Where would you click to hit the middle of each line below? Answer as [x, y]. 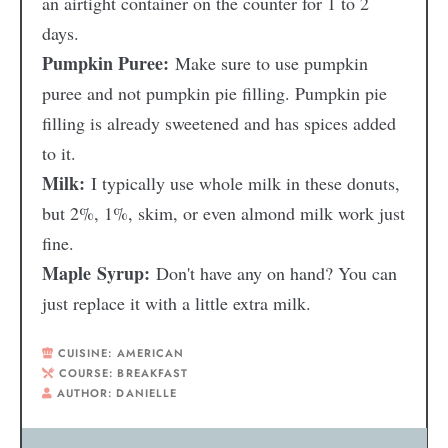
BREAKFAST [153, 372]
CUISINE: [87, 352]
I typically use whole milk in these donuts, [245, 182]
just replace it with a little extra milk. [176, 302]
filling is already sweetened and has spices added [218, 122]
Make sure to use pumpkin [271, 62]
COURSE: [88, 372]
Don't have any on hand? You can [276, 272]
